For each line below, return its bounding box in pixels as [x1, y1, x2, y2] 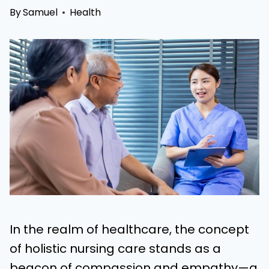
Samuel [23, 5, 58, 19]
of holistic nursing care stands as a [10, 240, 221, 257]
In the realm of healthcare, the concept [10, 221, 249, 238]
